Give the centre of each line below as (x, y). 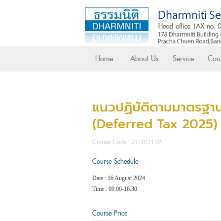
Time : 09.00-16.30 (115, 189)
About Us (145, 59)
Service (183, 59)
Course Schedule (115, 162)
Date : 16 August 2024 (119, 178)
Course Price (110, 213)
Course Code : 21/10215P (127, 142)
